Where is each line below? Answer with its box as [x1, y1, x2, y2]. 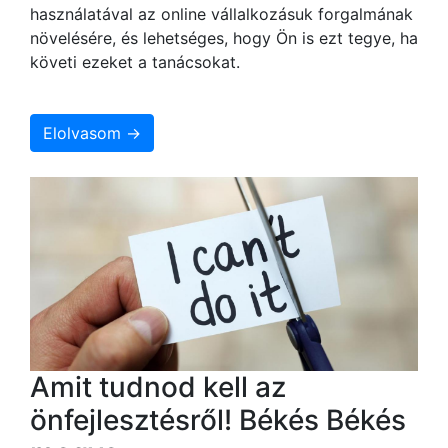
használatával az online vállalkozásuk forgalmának [30, 3, 413, 24]
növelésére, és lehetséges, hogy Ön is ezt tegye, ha [30, 27, 418, 48]
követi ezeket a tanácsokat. [30, 51, 240, 72]
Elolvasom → [43, 122, 141, 143]
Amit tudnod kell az [30, 369, 286, 404]
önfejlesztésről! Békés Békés [30, 402, 406, 437]
